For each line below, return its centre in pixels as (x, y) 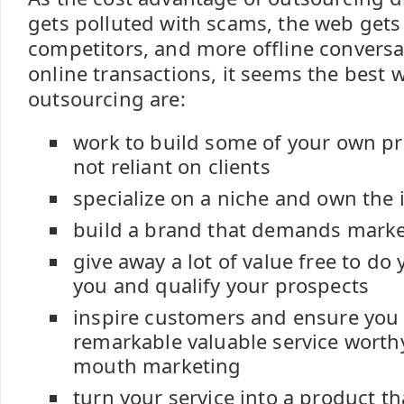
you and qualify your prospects (221, 285)
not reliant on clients (172, 166)
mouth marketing (157, 366)
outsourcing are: (107, 99)
